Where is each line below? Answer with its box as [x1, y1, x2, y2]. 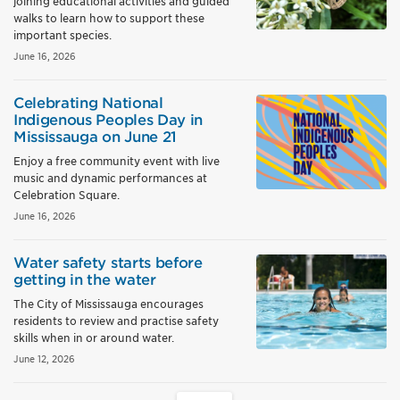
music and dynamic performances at [13, 171, 207, 185]
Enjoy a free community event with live [13, 154, 220, 168]
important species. [13, 29, 112, 42]
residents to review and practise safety [13, 314, 219, 328]
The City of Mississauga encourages [13, 297, 204, 311]
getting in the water [13, 271, 156, 288]
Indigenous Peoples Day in [13, 112, 203, 129]
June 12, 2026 [13, 353, 75, 365]
